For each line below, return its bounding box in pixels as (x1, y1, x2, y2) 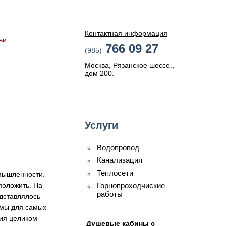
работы (97, 190, 123, 198)
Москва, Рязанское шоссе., (84, 61, 174, 69)
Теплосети (97, 168, 134, 177)
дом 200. (84, 69, 114, 77)
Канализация (97, 156, 143, 164)
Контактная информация (84, 29, 167, 37)
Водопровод (97, 143, 140, 152)
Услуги (85, 120, 119, 131)
